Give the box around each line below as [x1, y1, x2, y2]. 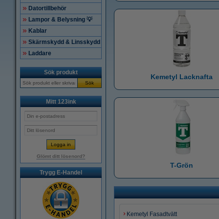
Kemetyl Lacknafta [151, 73, 213, 81]
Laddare [28, 50, 51, 57]
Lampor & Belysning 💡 [28, 16, 92, 23]
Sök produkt [44, 69, 78, 76]
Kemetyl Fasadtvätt [127, 211, 177, 218]
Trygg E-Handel [40, 169, 82, 176]
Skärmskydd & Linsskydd [28, 39, 100, 45]
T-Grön [170, 161, 193, 169]
